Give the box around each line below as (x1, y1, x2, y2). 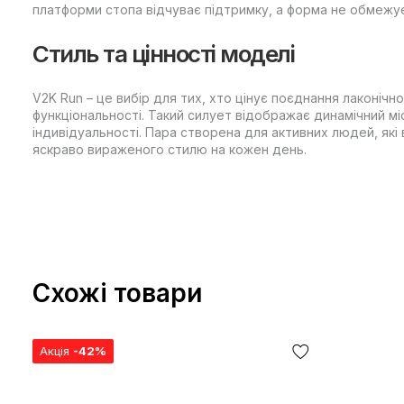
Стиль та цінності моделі (32, 40, 294, 68)
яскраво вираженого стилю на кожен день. (32, 141, 307, 157)
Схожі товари (32, 277, 202, 308)
